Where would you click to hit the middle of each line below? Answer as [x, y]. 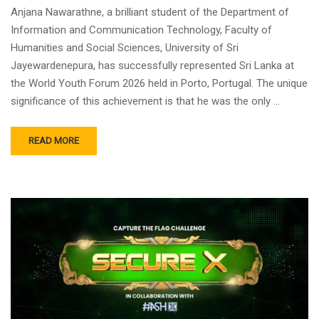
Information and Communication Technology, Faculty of [141, 30]
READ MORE [54, 140]
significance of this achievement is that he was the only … [145, 101]
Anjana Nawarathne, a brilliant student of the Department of [150, 12]
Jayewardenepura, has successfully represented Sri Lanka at [152, 65]
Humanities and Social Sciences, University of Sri [125, 47]
